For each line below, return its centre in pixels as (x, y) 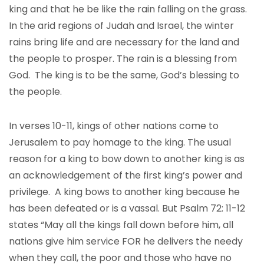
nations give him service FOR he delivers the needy (126, 241)
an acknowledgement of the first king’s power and (126, 175)
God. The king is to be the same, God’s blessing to (124, 75)
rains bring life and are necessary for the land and (124, 42)
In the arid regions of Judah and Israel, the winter (121, 26)
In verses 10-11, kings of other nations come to (114, 126)
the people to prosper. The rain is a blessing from (123, 59)
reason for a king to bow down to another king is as (127, 159)
